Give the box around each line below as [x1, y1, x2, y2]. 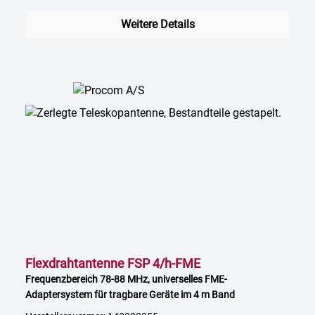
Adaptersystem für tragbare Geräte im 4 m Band [25, 289, 235, 301]
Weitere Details [120, 18, 195, 32]
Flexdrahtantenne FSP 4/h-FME [25, 256, 200, 271]
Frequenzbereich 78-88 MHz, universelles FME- [25, 274, 227, 285]
